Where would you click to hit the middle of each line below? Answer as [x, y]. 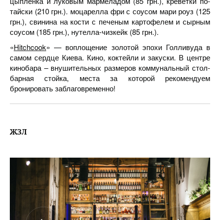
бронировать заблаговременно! [63, 88]
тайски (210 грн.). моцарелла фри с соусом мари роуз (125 [110, 11]
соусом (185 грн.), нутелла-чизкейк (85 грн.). [84, 32]
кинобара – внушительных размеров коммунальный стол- [110, 68]
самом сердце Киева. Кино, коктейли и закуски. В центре [110, 57]
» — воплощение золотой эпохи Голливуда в [128, 47]
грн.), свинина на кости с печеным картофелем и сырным [110, 21]
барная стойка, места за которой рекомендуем [110, 78]
